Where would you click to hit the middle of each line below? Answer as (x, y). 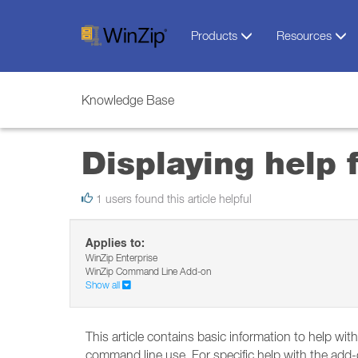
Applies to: (115, 243)
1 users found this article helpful (172, 199)
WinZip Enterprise (121, 258)
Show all (104, 285)
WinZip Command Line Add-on (148, 271)
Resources (305, 35)
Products (215, 35)
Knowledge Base (128, 100)
